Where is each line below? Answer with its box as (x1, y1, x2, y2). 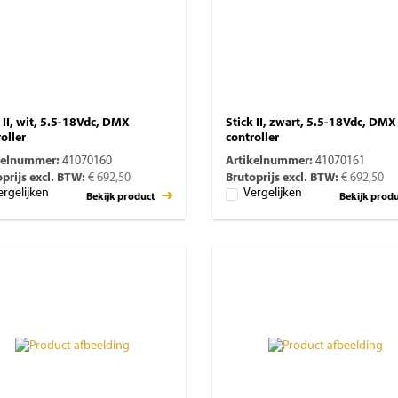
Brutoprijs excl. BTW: (226, 171, 338, 185)
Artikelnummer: (226, 155, 313, 168)
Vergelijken (243, 187, 302, 201)
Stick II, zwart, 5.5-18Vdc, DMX (226, 116, 396, 130)
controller (226, 131, 279, 145)
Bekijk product (86, 191, 156, 203)
